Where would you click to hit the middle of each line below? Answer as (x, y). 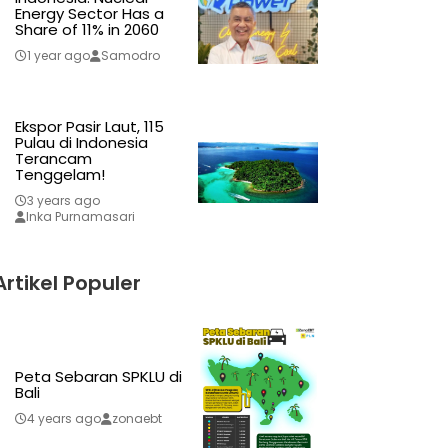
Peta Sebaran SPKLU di (98, 377)
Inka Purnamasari (80, 217)
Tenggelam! (59, 175)
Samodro (130, 56)
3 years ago (63, 201)
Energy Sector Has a (89, 14)
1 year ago (58, 56)
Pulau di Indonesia (81, 143)
